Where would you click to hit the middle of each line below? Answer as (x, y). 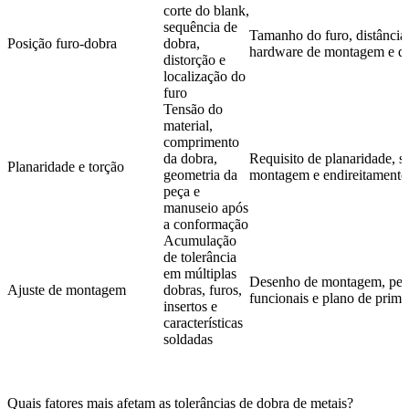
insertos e (190, 307)
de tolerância (200, 257)
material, (188, 126)
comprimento (201, 142)
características (203, 323)
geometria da (200, 175)
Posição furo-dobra (62, 44)
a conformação (206, 225)
